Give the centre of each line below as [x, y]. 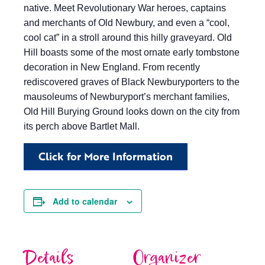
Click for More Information [106, 156]
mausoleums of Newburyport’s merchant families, [127, 97]
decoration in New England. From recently [112, 67]
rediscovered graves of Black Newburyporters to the [132, 82]
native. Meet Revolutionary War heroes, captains [125, 8]
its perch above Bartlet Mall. [82, 126]
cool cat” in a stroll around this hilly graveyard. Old [128, 38]
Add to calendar [85, 201]
